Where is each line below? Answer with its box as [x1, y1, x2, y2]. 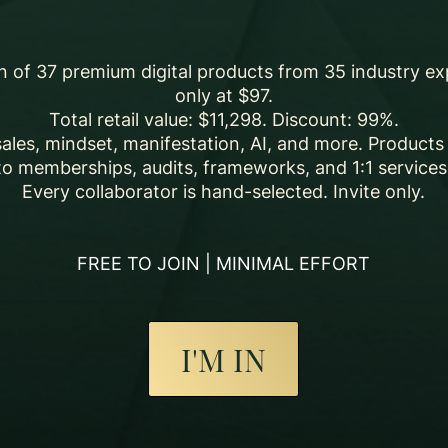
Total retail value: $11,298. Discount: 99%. [48, 109, 399, 131]
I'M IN [181, 338, 267, 381]
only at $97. [174, 85, 273, 107]
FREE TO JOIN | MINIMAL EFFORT [77, 253, 371, 275]
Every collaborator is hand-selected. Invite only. [22, 181, 426, 203]
